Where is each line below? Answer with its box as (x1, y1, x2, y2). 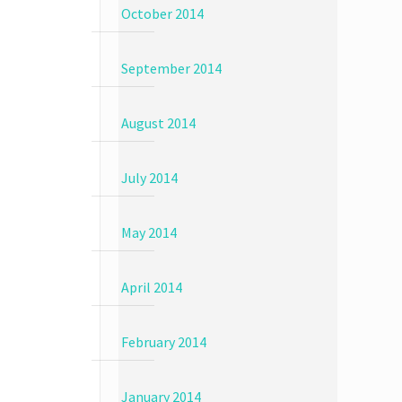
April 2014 (120, 278, 182, 296)
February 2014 (120, 333, 206, 351)
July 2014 (120, 169, 178, 187)
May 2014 (120, 223, 177, 241)
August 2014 (120, 114, 196, 132)
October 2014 (120, 4, 204, 22)
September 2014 (120, 59, 222, 77)
